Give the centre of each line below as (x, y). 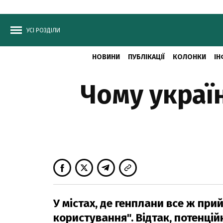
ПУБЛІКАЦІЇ (146, 57)
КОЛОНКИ (189, 57)
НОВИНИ (106, 57)
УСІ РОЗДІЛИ (43, 30)
